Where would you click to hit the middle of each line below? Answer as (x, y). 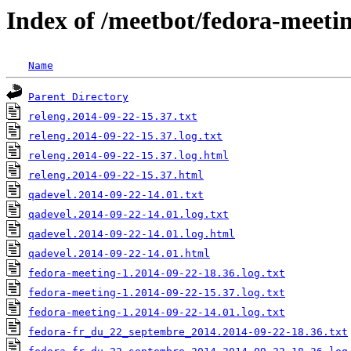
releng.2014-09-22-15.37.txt (113, 117)
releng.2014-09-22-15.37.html (116, 175)
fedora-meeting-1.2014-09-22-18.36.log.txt (157, 273)
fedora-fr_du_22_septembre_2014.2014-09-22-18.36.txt (188, 332)
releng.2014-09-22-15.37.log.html (128, 156)
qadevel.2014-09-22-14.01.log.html (132, 234)
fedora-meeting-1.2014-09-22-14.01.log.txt (157, 313)
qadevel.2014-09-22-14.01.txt (116, 195)
